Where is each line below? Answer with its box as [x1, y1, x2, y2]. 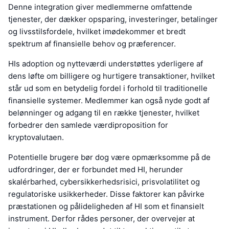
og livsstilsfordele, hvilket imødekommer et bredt [8, 27, 186, 37]
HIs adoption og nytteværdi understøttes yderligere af [8, 59, 203, 69]
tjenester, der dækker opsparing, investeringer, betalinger [8, 14, 218, 25]
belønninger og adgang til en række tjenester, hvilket [8, 108, 199, 118]
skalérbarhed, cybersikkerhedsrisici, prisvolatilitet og [8, 177, 200, 187]
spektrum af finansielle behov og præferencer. [8, 39, 176, 49]
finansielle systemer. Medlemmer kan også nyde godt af [8, 96, 210, 106]
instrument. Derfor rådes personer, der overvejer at [8, 214, 195, 224]
